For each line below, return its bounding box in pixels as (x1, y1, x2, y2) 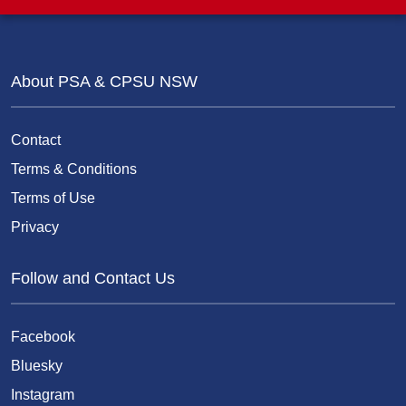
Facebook (11, 328, 75, 344)
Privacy (11, 219, 59, 236)
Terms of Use (11, 190, 95, 207)
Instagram (11, 386, 74, 402)
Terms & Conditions (11, 161, 137, 178)
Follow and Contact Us (11, 268, 175, 287)
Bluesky (11, 357, 63, 373)
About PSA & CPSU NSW (11, 72, 198, 92)
